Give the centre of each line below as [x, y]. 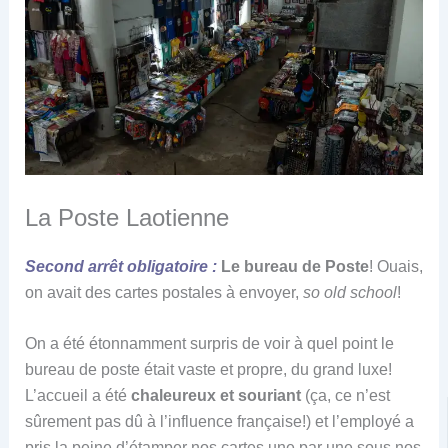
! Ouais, [395, 266]
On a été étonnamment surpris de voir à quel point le [209, 344]
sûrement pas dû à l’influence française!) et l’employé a [219, 422]
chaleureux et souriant [215, 396]
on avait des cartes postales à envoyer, [163, 292]
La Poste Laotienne [126, 217]
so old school [349, 292]
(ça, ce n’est [345, 396]
